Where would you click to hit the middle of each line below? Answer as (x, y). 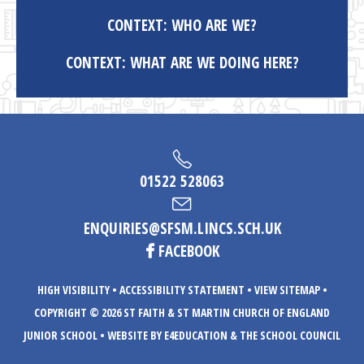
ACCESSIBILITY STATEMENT (182, 289)
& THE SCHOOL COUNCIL (284, 335)
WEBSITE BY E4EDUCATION (167, 335)
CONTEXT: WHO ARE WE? (182, 25)
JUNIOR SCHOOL (62, 335)
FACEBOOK (188, 251)
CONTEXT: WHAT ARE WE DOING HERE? (182, 62)
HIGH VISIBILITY (73, 289)
